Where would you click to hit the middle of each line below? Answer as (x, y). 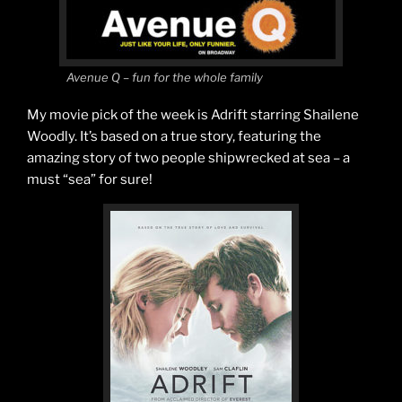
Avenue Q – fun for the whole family (165, 77)
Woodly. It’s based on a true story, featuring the (174, 137)
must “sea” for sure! (90, 180)
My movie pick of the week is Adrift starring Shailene (193, 115)
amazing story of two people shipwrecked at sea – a (188, 158)
